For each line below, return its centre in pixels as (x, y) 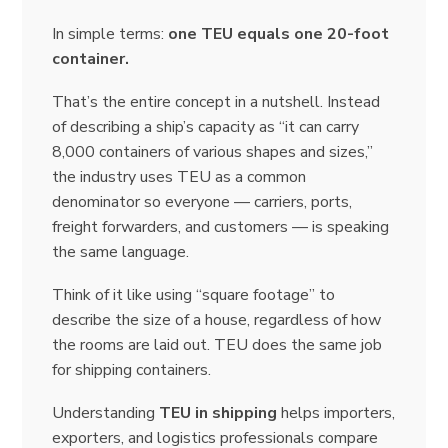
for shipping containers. (132, 369)
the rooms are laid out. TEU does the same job (217, 344)
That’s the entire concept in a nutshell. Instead (216, 101)
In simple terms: (110, 33)
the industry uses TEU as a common (179, 176)
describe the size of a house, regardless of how (217, 319)
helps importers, (336, 412)
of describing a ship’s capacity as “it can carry (206, 126)
